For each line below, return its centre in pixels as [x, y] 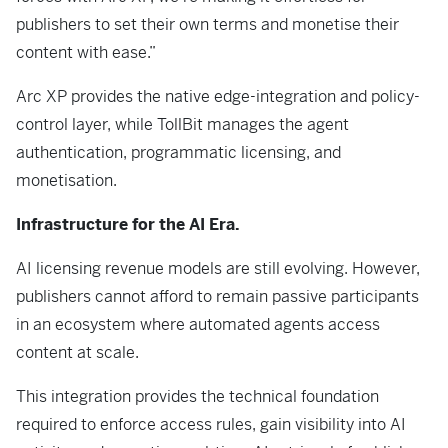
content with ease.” [86, 53]
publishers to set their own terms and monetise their [207, 25]
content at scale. [79, 353]
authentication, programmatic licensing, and [178, 153]
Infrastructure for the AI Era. [128, 225]
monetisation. [66, 181]
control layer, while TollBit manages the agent [182, 125]
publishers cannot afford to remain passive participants [217, 297]
